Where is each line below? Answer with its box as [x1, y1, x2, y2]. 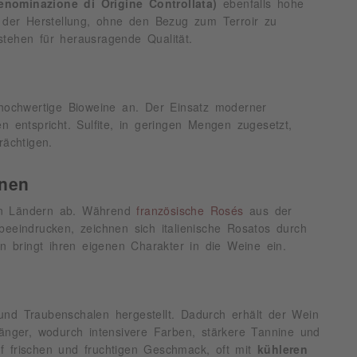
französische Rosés [136, 205, 250, 217]
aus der [249, 205, 292, 217]
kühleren [257, 343, 308, 355]
